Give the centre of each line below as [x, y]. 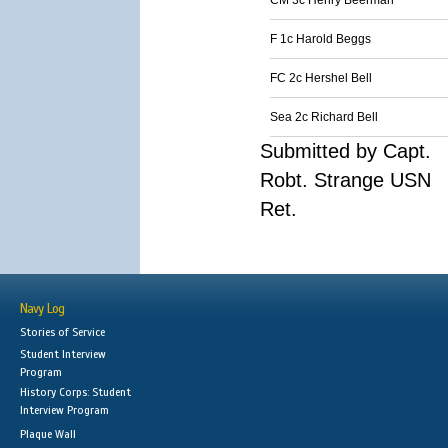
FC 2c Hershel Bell [321, 78]
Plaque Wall [48, 434]
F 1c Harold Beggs [320, 39]
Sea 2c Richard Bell [324, 117]
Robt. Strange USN [345, 180]
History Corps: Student [75, 392]
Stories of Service [62, 332]
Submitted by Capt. [345, 151]
